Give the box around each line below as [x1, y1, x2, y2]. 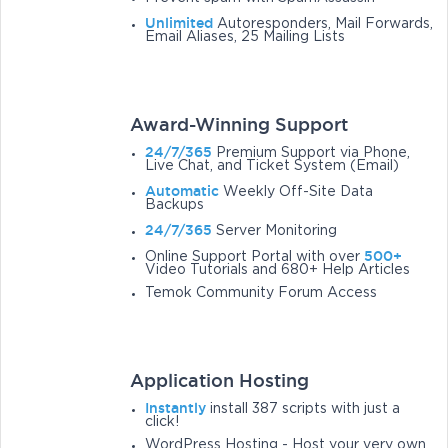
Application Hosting [130, 370, 310, 391]
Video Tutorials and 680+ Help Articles [145, 264, 411, 277]
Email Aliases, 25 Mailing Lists [145, 31, 346, 44]
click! [145, 416, 180, 429]
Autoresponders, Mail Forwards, [213, 18, 434, 31]
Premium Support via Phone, [212, 147, 411, 160]
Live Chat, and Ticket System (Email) [145, 160, 400, 173]
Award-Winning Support [130, 114, 349, 135]
